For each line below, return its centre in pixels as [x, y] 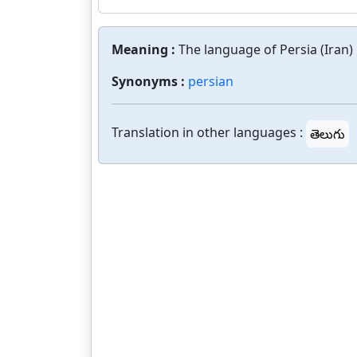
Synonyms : [150, 81]
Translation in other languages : [207, 133]
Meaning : [145, 49]
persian [211, 81]
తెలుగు [328, 134]
